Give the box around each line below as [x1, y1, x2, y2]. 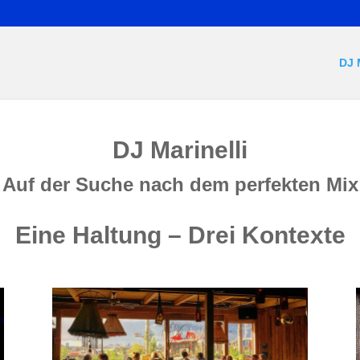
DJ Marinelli [112, 136, 247, 163]
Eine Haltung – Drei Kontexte [14, 221, 346, 248]
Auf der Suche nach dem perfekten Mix [2, 173, 358, 195]
